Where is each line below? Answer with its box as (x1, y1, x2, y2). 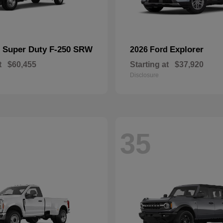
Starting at (130, 60, 169, 69)
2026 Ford (130, 45, 170, 54)
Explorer (170, 45, 204, 54)
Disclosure (130, 72, 159, 79)
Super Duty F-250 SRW (2, 45, 93, 54)
